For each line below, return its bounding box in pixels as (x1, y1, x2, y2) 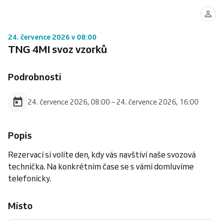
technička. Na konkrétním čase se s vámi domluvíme (8, 162, 194, 171)
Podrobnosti (8, 71, 61, 83)
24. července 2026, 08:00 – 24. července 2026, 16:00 (28, 97, 199, 107)
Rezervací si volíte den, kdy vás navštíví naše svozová (8, 150, 196, 160)
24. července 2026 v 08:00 (8, 33, 97, 42)
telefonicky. (8, 173, 51, 183)
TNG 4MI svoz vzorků (8, 43, 107, 55)
